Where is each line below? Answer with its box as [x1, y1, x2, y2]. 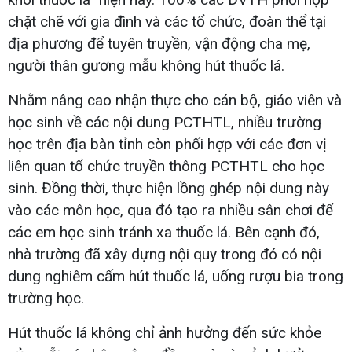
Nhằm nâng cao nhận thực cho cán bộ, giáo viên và [8, 90, 342, 109]
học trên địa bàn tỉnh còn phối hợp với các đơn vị [8, 134, 327, 153]
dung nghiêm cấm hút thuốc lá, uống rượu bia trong [8, 266, 343, 285]
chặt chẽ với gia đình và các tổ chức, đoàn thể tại [8, 12, 326, 31]
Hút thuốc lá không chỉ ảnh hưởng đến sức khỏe [8, 323, 321, 342]
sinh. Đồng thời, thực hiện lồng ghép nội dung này [8, 178, 329, 197]
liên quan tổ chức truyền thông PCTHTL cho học [8, 156, 324, 175]
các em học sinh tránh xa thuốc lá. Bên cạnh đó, [8, 222, 320, 241]
